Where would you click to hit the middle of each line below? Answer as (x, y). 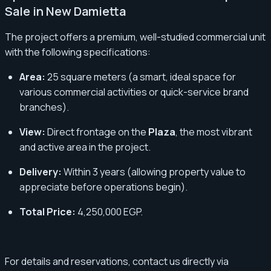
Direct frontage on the (97, 132)
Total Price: (47, 211)
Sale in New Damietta (65, 11)
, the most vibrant (214, 132)
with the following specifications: (78, 52)
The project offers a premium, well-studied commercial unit (135, 37)
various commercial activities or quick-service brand (134, 92)
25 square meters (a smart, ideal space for (141, 77)
